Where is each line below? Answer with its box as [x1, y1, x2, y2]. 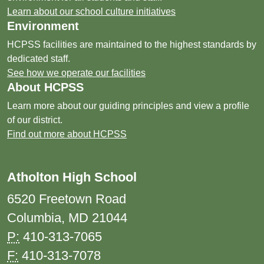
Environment [7, 19, 79, 32]
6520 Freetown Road [7, 192, 126, 206]
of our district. [7, 115, 62, 125]
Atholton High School [7, 170, 137, 184]
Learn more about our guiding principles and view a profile [7, 101, 249, 111]
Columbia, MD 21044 [7, 210, 127, 225]
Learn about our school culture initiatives [7, 6, 176, 16]
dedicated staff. [7, 54, 70, 64]
